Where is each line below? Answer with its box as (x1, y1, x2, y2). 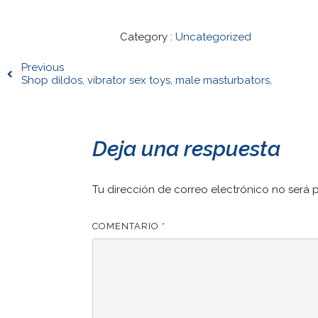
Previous (21, 61, 64, 74)
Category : (120, 31, 173, 43)
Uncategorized (175, 31, 252, 43)
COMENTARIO (92, 221, 163, 232)
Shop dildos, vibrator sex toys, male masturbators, (21, 74, 272, 87)
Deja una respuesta (92, 136, 281, 161)
